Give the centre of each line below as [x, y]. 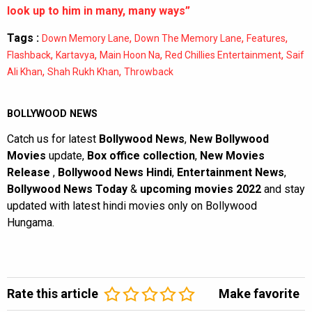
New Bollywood [229, 139]
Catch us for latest [53, 139]
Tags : [23, 38]
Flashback [29, 55]
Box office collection [141, 156]
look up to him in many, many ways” [99, 11]
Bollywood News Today [67, 189]
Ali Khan [25, 72]
